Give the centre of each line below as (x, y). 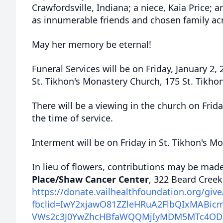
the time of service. (72, 118)
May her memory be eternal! (92, 44)
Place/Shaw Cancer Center (90, 179)
